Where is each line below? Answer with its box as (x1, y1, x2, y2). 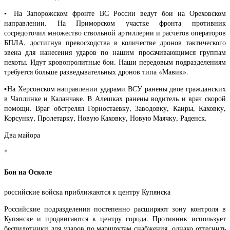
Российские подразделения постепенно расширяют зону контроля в (4, 203, 226, 214)
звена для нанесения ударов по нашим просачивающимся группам (4, 47, 226, 57)
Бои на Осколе (4, 166, 52, 178)
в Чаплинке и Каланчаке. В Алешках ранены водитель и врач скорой (4, 93, 226, 104)
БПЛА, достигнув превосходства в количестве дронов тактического (4, 37, 226, 48)
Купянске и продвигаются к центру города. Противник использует (4, 213, 226, 223)
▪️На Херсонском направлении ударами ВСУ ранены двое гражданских (4, 84, 226, 94)
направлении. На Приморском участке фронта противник (4, 18, 226, 28)
